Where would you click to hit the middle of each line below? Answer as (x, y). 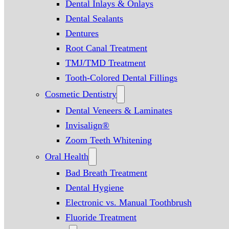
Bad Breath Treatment (106, 173)
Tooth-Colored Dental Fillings (121, 77)
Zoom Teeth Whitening (109, 140)
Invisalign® (87, 125)
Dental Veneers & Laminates (119, 110)
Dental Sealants (94, 18)
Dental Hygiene (95, 187)
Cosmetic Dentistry (81, 94)
